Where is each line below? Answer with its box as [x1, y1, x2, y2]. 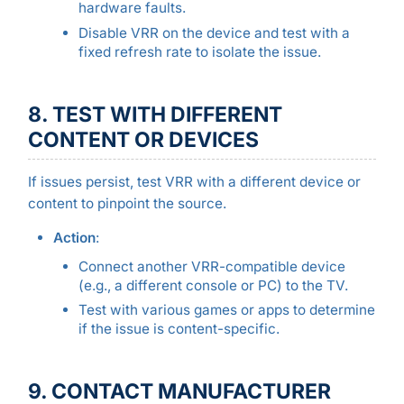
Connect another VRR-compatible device [78, 257, 345, 275]
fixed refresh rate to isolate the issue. [78, 42, 321, 60]
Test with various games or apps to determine [78, 300, 375, 318]
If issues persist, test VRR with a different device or [27, 173, 361, 191]
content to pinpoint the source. [27, 195, 226, 213]
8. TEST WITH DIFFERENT [27, 101, 282, 127]
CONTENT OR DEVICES [27, 126, 259, 152]
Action [52, 228, 96, 246]
